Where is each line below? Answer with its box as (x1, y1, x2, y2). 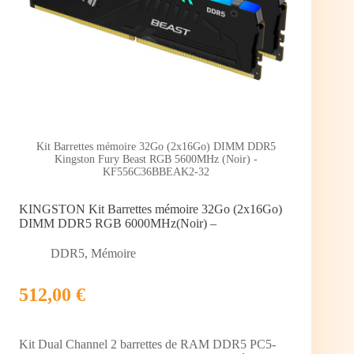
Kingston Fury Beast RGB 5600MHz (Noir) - (54, 153, 258, 166)
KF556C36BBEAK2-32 (102, 166, 209, 179)
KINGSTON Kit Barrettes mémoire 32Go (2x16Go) (19, 202, 282, 217)
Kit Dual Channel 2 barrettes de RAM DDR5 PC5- (19, 337, 276, 352)
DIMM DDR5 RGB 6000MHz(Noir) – (19, 217, 217, 231)
